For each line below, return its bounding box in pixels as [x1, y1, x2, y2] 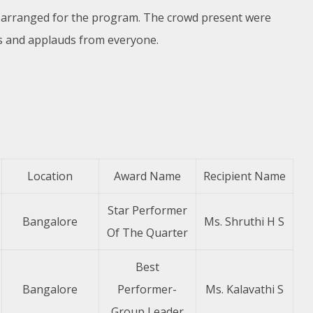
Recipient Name [203, 168, 286, 184]
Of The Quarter [106, 225, 188, 240]
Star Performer [107, 203, 187, 218]
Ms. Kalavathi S [205, 282, 284, 297]
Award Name [113, 168, 181, 184]
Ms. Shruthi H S [204, 214, 285, 229]
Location [27, 168, 73, 184]
